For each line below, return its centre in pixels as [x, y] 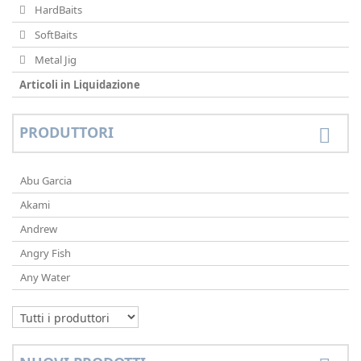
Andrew [39, 229]
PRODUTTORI [66, 132]
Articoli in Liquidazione [80, 85]
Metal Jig [54, 60]
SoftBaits [55, 35]
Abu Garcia [46, 180]
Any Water [45, 277]
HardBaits [57, 10]
